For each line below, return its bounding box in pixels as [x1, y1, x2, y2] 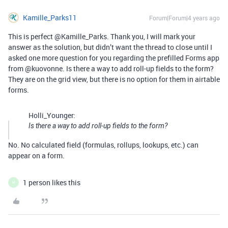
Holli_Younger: [28, 110, 75, 120]
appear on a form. [8, 150, 65, 160]
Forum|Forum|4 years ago [149, 13, 220, 22]
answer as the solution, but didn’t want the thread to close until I [8, 42, 212, 52]
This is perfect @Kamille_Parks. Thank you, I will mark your [8, 31, 195, 41]
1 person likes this [23, 177, 80, 187]
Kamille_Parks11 [23, 12, 77, 22]
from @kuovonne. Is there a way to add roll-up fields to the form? [8, 63, 214, 73]
